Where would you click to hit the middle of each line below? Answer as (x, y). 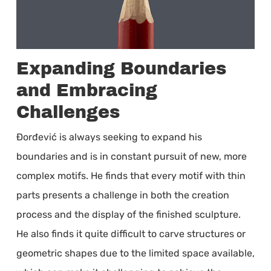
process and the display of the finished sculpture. (128, 214)
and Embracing (87, 90)
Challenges (68, 112)
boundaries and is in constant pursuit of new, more (131, 156)
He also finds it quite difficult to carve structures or (131, 233)
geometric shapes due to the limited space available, (135, 253)
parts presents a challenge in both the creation (122, 195)
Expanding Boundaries (121, 68)
